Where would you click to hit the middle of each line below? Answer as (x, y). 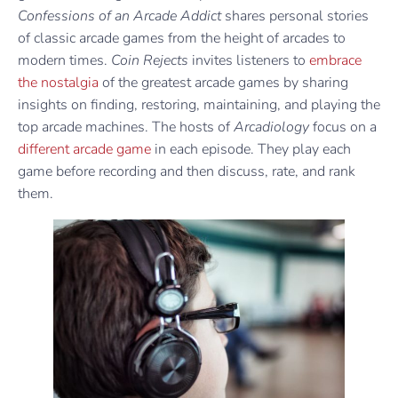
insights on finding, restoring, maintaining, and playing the (199, 104)
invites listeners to (249, 60)
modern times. (64, 60)
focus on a (345, 127)
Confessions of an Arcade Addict (121, 16)
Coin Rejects (150, 60)
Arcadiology (273, 127)
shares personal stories (297, 16)
